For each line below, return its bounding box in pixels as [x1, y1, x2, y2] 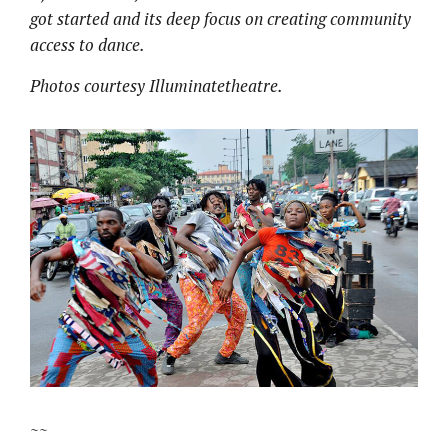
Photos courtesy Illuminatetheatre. [30, 73, 283, 97]
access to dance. [30, 32, 145, 56]
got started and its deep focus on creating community [30, 6, 411, 30]
